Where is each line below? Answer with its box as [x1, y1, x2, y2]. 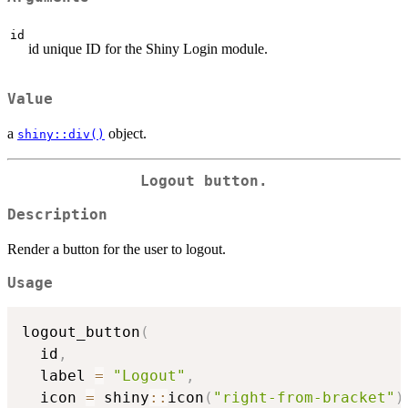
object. [105, 126, 147, 142]
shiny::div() [17, 127, 105, 142]
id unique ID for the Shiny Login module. [28, 40, 268, 56]
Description [7, 206, 107, 223]
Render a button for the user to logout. [7, 240, 226, 257]
